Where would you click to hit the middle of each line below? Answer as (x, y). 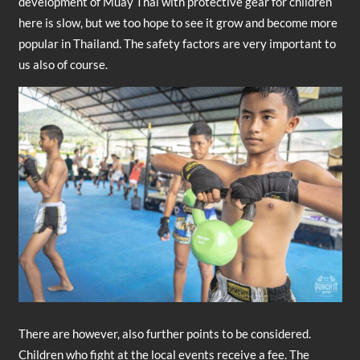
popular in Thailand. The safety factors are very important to (177, 43)
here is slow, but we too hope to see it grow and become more (178, 22)
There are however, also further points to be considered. (164, 334)
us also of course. (63, 64)
